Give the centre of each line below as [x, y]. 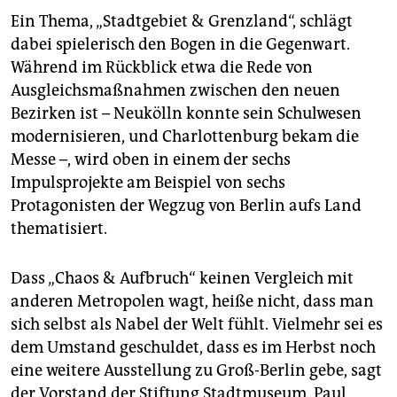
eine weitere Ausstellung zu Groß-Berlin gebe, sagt [196, 371]
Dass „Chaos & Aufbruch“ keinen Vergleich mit [182, 279]
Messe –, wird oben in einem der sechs [151, 160]
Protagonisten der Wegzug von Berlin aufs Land [186, 206]
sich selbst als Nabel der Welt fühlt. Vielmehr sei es [197, 325]
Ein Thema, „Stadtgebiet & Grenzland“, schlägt [182, 22]
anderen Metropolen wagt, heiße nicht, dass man [192, 302]
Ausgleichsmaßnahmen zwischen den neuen [175, 91]
